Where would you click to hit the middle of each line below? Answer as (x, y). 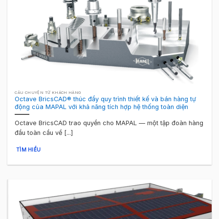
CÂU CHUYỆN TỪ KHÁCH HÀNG (48, 92)
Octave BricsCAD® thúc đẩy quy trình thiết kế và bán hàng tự (106, 99)
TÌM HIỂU (28, 150)
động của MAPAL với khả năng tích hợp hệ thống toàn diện (102, 107)
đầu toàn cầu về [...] (44, 132)
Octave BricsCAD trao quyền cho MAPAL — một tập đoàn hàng (109, 123)
